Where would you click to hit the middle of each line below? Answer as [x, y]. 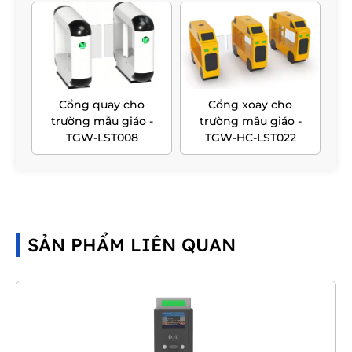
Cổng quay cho [102, 105]
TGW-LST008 [102, 138]
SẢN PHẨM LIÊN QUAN [132, 245]
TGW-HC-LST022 [250, 138]
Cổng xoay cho [250, 105]
